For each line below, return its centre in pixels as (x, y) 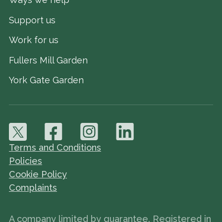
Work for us (34, 40)
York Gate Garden (46, 80)
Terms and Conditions (55, 148)
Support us (32, 20)
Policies (26, 161)
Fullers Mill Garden (48, 60)
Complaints (33, 188)
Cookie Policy (38, 174)
